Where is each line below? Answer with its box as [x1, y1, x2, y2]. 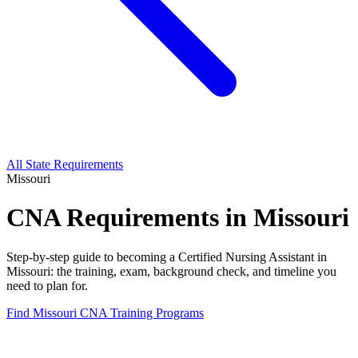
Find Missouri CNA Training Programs [6, 305, 204, 320]
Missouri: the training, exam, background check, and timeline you [6, 264, 336, 278]
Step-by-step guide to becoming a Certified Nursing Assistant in [6, 249, 327, 264]
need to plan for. [6, 278, 88, 292]
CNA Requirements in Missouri [6, 203, 349, 233]
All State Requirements [6, 157, 123, 171]
